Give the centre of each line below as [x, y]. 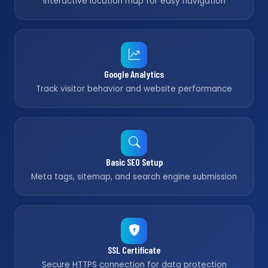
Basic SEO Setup [134, 162]
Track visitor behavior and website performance [134, 89]
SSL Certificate [134, 250]
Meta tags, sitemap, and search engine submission [134, 177]
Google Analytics [134, 74]
